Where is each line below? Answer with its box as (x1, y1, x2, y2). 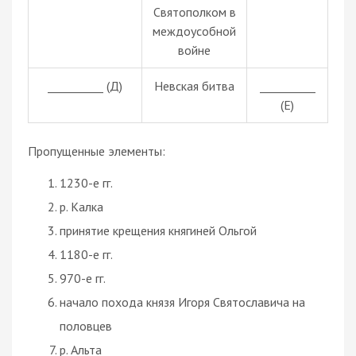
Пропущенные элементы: (28, 142, 165, 159)
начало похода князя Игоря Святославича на (60, 293, 305, 310)
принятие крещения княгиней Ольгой (60, 222, 257, 238)
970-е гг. (60, 269, 106, 286)
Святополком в (153, 3, 236, 20)
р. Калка (60, 198, 103, 215)
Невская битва (154, 77, 234, 94)
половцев (60, 317, 112, 334)
